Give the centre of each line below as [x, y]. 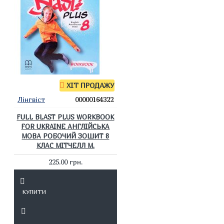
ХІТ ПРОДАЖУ [90, 85]
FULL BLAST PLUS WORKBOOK [65, 117]
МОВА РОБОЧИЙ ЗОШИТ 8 [65, 136]
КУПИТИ [34, 192]
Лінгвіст [31, 99]
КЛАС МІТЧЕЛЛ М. [65, 145]
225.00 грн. [65, 162]
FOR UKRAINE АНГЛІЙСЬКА [65, 126]
